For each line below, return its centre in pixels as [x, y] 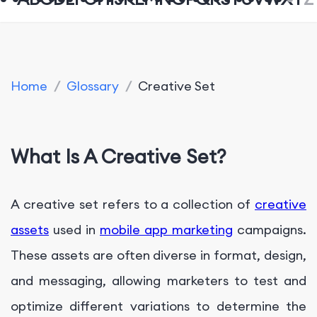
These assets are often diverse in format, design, [158, 255]
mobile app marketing [166, 229]
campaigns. [270, 229]
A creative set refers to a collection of [133, 204]
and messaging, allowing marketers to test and [158, 280]
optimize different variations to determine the [158, 306]
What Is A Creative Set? [119, 157]
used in [74, 229]
